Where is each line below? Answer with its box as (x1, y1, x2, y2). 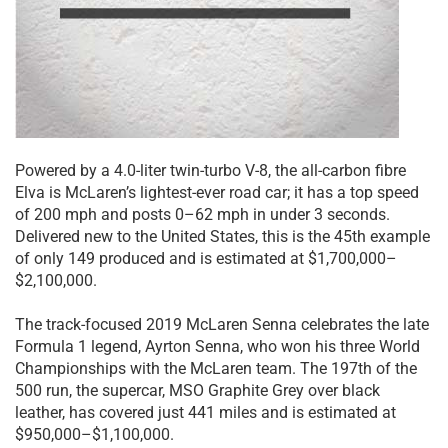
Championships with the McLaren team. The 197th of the (15, 359, 417, 379)
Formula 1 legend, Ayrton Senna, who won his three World (15, 337, 420, 357)
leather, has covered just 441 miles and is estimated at (15, 403, 396, 423)
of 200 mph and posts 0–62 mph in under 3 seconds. (15, 205, 390, 225)
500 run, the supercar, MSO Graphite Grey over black (15, 381, 380, 401)
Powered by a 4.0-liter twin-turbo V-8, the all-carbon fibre (15, 161, 406, 181)
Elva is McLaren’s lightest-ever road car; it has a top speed (15, 183, 419, 203)
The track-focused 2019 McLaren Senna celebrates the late (15, 315, 429, 335)
